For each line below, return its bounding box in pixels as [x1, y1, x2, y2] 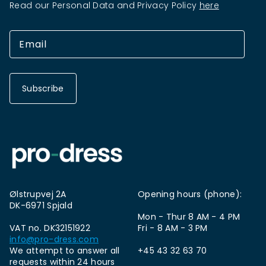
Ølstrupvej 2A [9, 188, 66, 200]
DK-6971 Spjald [9, 199, 72, 211]
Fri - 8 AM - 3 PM [138, 222, 208, 234]
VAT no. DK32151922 [9, 222, 91, 234]
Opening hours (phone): [138, 188, 242, 200]
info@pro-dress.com [9, 233, 99, 245]
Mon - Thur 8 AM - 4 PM [138, 211, 240, 223]
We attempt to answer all [9, 245, 120, 256]
